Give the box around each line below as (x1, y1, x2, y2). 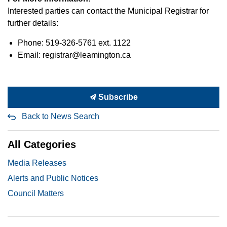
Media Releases (8, 159, 66, 167)
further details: (8, 19, 58, 27)
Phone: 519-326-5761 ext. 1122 (18, 39, 131, 47)
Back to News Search (22, 112, 99, 121)
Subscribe (96, 93, 138, 101)
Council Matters (8, 189, 64, 198)
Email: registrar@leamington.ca (18, 51, 131, 59)
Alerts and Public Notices (8, 174, 98, 182)
